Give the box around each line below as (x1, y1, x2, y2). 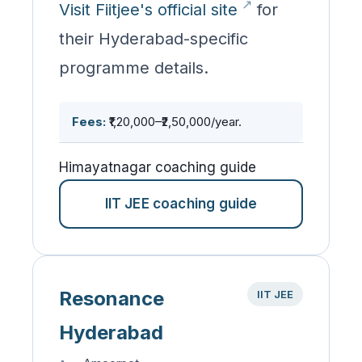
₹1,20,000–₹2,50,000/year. (106, 113, 242, 129)
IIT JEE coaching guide (104, 195, 258, 212)
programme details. (59, 57, 208, 78)
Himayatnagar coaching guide (59, 158, 256, 175)
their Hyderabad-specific (59, 28, 248, 48)
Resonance (59, 286, 164, 310)
